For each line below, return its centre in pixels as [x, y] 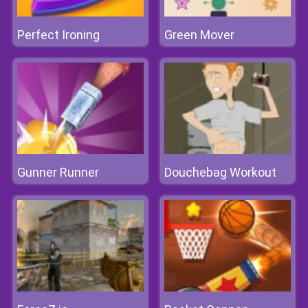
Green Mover [199, 35]
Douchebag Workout [220, 172]
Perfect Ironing [58, 35]
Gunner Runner [58, 172]
